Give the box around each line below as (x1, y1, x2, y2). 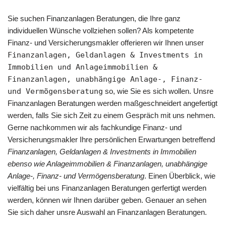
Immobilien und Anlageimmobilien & (8, 62, 157, 72)
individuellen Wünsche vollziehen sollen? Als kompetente (8, 26, 194, 35)
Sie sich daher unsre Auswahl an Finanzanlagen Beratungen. (8, 207, 207, 216)
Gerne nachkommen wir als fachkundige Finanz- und (8, 123, 182, 132)
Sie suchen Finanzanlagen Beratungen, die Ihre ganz (8, 14, 181, 23)
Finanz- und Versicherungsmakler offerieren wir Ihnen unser (8, 38, 204, 47)
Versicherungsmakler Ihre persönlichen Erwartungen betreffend (8, 135, 215, 144)
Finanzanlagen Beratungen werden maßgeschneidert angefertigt (8, 98, 217, 107)
